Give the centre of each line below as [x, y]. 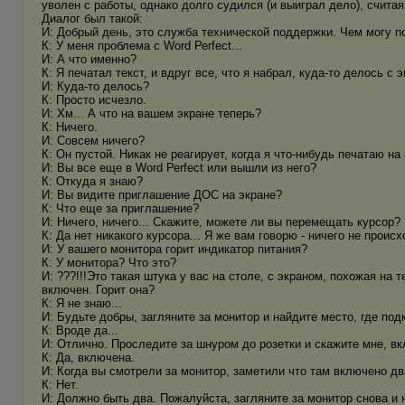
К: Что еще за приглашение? [120, 208]
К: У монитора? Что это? [109, 263]
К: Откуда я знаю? [92, 181]
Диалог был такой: [92, 19]
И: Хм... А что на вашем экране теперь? [151, 113]
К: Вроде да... [80, 330]
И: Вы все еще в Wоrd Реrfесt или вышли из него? [179, 168]
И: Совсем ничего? [93, 141]
